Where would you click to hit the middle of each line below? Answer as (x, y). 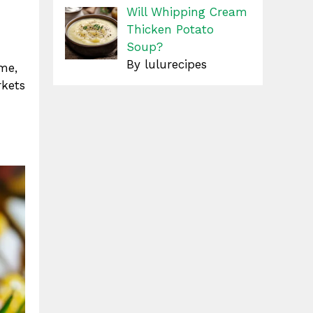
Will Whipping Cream (187, 12)
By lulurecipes (166, 64)
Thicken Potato (170, 29)
